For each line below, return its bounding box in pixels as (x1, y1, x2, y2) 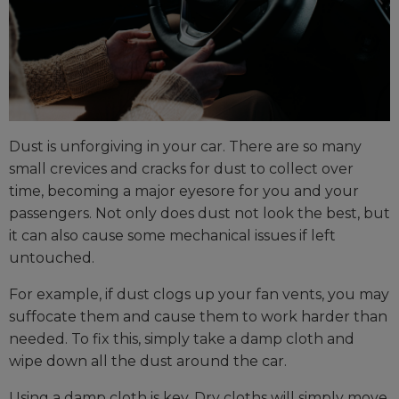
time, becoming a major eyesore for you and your (9, 183, 359, 200)
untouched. (9, 249, 94, 267)
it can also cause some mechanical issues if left (9, 227, 336, 245)
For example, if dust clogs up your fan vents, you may (9, 286, 389, 304)
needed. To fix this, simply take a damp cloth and (9, 330, 354, 348)
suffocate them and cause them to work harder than (9, 308, 387, 326)
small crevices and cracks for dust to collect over (9, 160, 354, 178)
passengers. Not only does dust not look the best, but (9, 205, 390, 223)
